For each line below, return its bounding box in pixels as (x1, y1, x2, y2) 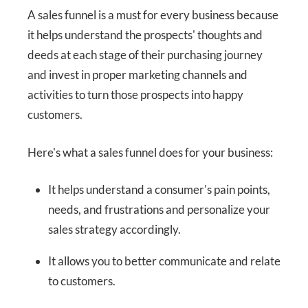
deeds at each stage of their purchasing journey (27, 47, 263, 63)
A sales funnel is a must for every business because (27, 8, 278, 23)
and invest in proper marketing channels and (27, 67, 247, 82)
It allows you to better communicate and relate (48, 254, 280, 269)
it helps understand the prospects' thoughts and (27, 27, 263, 43)
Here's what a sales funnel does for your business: (27, 144, 273, 159)
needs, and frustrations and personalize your (48, 202, 270, 217)
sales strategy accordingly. (48, 222, 181, 237)
